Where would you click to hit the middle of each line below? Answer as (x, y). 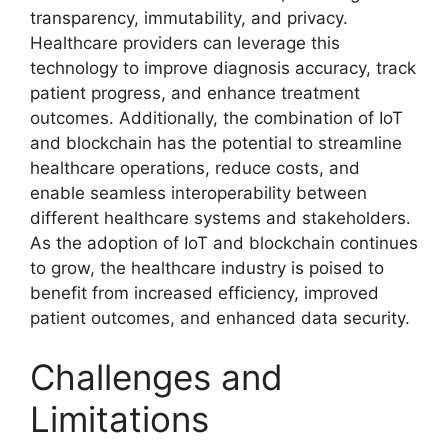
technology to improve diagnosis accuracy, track (223, 67)
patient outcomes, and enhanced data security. (220, 317)
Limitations (119, 419)
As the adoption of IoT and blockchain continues (224, 242)
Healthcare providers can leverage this (185, 42)
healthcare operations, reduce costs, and (195, 167)
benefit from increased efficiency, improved (204, 292)
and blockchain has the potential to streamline (216, 142)
